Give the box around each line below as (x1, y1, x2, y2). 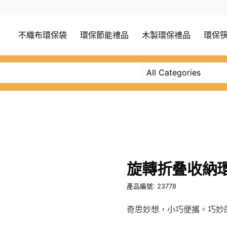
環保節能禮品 (80, 31, 129, 40)
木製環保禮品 (142, 31, 191, 40)
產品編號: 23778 (127, 182, 177, 191)
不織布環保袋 (18, 31, 67, 40)
